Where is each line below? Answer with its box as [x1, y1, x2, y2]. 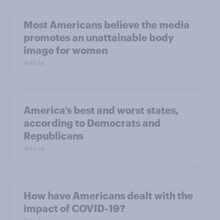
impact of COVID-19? [24, 202, 125, 214]
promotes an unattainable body [24, 31, 174, 43]
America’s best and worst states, [24, 104, 179, 116]
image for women [24, 44, 108, 56]
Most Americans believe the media [24, 19, 190, 30]
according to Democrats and [24, 117, 161, 129]
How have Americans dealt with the [24, 190, 193, 201]
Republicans [24, 130, 83, 141]
